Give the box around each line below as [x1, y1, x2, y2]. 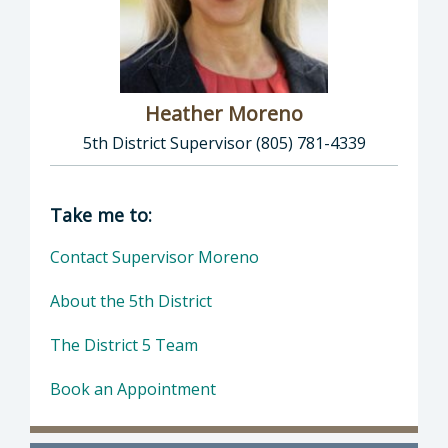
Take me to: [50, 203, 152, 228]
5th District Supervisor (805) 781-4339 [82, 132, 366, 155]
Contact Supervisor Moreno [50, 246, 259, 269]
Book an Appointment [50, 378, 216, 401]
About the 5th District [50, 290, 212, 313]
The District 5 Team [50, 334, 198, 357]
